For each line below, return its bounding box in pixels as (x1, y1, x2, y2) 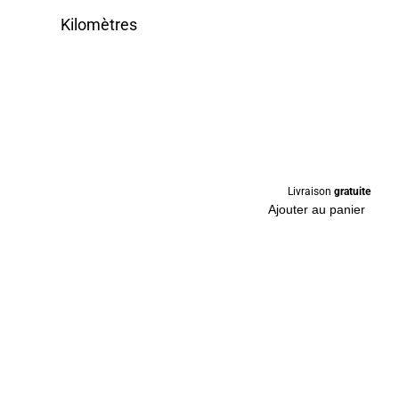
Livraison (288, 183, 334, 199)
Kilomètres (61, 13, 137, 36)
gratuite (334, 183, 370, 199)
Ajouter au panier (268, 202, 365, 217)
